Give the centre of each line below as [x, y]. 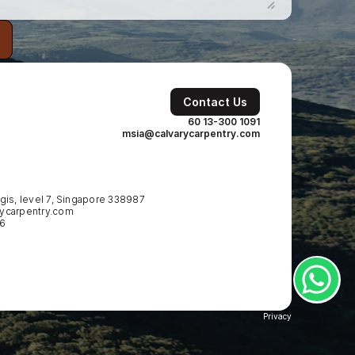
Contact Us [215, 102]
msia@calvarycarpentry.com [191, 134]
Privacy [277, 316]
